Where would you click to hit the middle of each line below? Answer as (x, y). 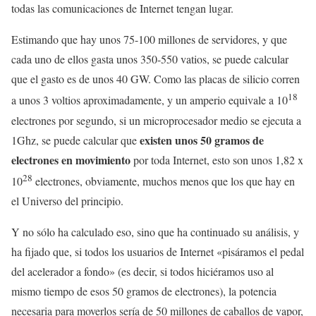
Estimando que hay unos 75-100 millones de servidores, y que (149, 39)
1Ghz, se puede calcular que (75, 140)
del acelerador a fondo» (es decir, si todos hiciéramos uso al (142, 272)
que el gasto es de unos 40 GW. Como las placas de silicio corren (156, 79)
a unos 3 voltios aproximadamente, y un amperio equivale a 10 (150, 100)
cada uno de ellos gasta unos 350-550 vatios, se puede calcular (150, 59)
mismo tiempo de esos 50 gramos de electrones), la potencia (144, 291)
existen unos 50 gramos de (202, 140)
